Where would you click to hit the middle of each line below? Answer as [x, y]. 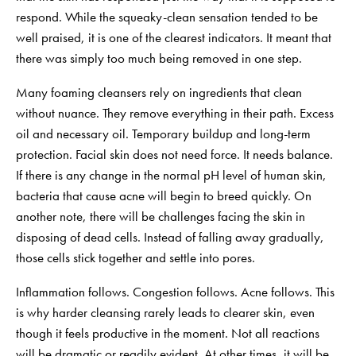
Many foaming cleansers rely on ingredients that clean [159, 92]
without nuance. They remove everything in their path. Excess [175, 112]
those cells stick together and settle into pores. [135, 257]
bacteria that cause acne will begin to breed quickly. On [164, 195]
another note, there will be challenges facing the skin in [161, 216]
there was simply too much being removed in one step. [159, 58]
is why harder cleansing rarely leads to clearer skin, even [165, 312]
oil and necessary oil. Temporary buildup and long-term [163, 133]
